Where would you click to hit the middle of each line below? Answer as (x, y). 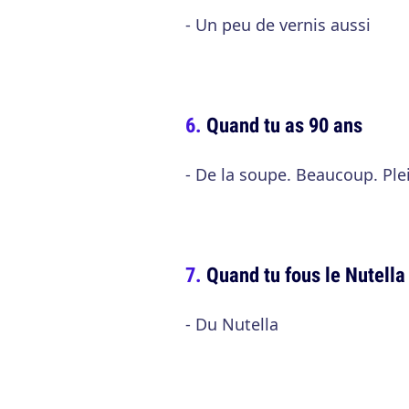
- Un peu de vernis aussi (278, 25)
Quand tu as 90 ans (284, 125)
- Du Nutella (232, 324)
